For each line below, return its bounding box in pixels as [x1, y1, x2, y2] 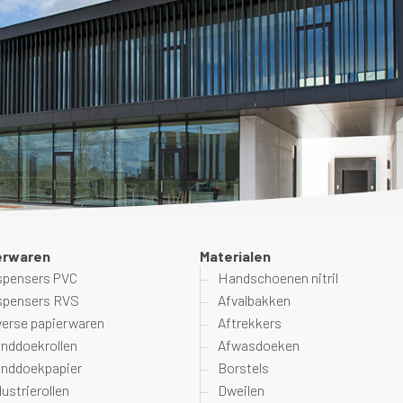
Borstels [218, 359, 270, 376]
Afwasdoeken [218, 336, 300, 354]
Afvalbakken [218, 291, 291, 309]
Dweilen [218, 381, 265, 399]
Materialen [200, 247, 272, 264]
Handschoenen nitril [218, 269, 339, 286]
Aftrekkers [218, 314, 282, 331]
